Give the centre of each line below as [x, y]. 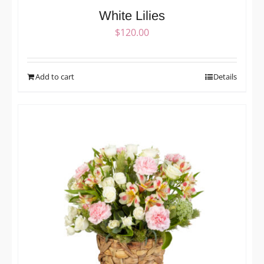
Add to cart [55, 77]
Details [225, 77]
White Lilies [132, 16]
